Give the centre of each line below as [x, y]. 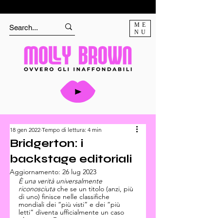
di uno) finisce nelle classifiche [65, 197]
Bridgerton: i [46, 143]
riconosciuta [37, 189]
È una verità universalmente [61, 181]
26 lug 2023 [79, 172]
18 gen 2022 [25, 130]
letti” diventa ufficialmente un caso [72, 212]
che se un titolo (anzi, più [95, 189]
